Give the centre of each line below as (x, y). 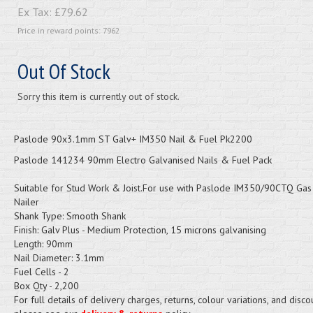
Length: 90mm (43, 244)
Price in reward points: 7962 (68, 30)
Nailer (26, 202)
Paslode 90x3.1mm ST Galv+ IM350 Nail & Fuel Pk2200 (133, 139)
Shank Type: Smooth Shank (70, 216)
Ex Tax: (36, 12)
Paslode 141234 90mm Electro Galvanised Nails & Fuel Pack (143, 160)
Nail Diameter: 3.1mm (59, 258)
